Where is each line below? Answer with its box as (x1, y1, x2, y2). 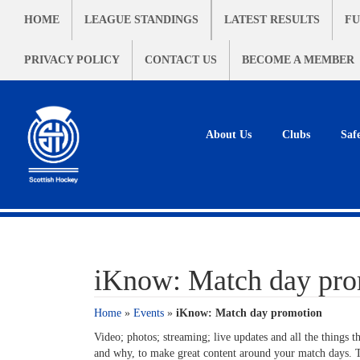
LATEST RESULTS (224, 14, 320, 26)
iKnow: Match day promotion (176, 307, 322, 319)
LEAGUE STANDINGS (84, 14, 198, 26)
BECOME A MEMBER (242, 54, 354, 66)
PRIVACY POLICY (24, 54, 120, 66)
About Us (206, 129, 252, 141)
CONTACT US (145, 54, 217, 66)
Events (133, 307, 164, 319)
